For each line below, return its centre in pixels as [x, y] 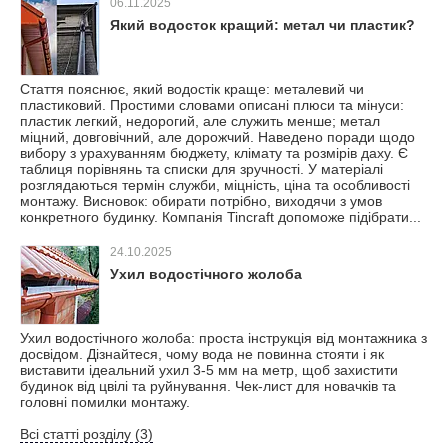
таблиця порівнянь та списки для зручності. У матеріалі [201, 169]
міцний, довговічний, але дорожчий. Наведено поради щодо [217, 137]
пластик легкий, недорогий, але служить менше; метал [200, 121]
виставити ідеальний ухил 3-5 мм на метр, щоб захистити [209, 370]
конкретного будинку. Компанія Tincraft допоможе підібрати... [220, 217]
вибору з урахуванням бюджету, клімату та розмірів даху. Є [214, 153]
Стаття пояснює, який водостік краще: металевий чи [192, 89]
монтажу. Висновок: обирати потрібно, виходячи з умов [201, 201]
